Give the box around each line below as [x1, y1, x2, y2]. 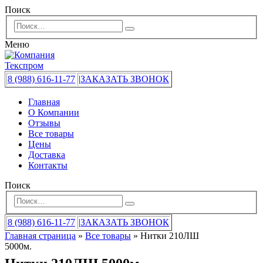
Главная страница [5, 231, 76, 241]
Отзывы [28, 117, 60, 128]
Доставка [28, 149, 65, 160]
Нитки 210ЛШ [140, 231, 199, 241]
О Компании [28, 107, 79, 117]
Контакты [28, 160, 68, 170]
